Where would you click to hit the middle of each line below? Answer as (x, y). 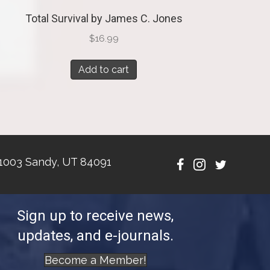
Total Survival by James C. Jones (104, 18)
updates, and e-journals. (95, 235)
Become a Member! (95, 260)
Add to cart (104, 70)
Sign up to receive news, (96, 215)
